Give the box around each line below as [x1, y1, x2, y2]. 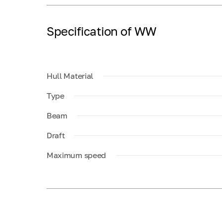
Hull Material [47, 71, 93, 81]
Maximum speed [47, 150, 106, 160]
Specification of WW [47, 24, 157, 38]
